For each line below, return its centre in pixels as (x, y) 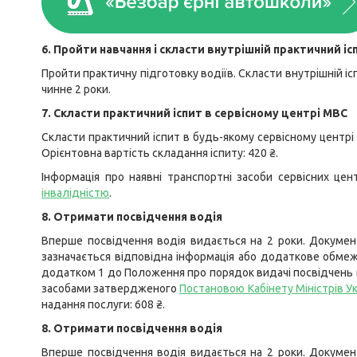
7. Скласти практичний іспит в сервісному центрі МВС (194, 113)
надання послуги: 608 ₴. (103, 304)
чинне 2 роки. (76, 89)
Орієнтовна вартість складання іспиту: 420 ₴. (160, 153)
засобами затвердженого (111, 288)
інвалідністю (75, 193)
